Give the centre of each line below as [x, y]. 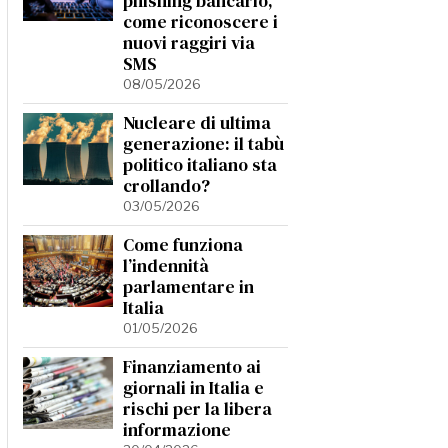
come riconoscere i [200, 22]
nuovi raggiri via [189, 43]
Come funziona [183, 245]
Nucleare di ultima [197, 123]
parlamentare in [188, 287]
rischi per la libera [197, 409]
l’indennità [166, 266]
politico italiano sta [200, 165]
